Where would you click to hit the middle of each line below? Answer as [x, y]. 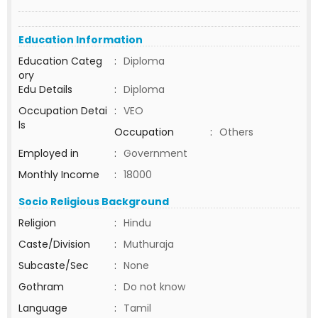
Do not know [154, 287]
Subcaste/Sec [54, 265]
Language [43, 308]
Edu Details [45, 89]
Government [155, 153]
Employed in [49, 153]
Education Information [81, 40]
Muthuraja [149, 244]
